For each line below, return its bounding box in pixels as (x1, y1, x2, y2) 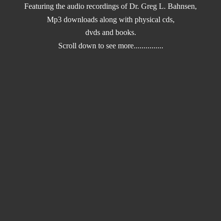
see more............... (106, 41, 163, 50)
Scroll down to (58, 41, 106, 50)
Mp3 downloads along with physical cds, (46, 15, 175, 24)
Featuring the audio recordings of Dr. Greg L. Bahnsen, (24, 2, 197, 11)
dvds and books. (85, 28, 136, 37)
